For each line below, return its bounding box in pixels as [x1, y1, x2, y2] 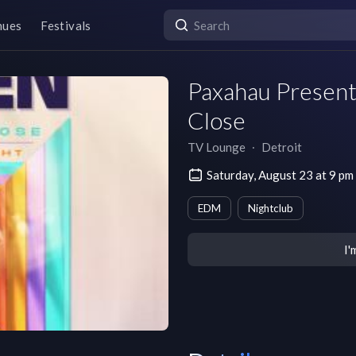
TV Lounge [188, 140, 246, 154]
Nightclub [248, 202, 293, 215]
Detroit [261, 140, 302, 154]
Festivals [41, 17, 91, 33]
